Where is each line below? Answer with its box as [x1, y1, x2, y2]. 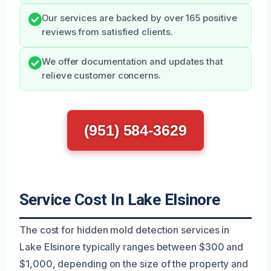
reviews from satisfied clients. [42, 27, 173, 38]
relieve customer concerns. [42, 70, 161, 82]
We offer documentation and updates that [42, 56, 223, 68]
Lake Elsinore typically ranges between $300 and [19, 241, 244, 253]
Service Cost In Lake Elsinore [19, 191, 220, 209]
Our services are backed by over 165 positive [42, 13, 237, 24]
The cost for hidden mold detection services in [19, 224, 230, 237]
